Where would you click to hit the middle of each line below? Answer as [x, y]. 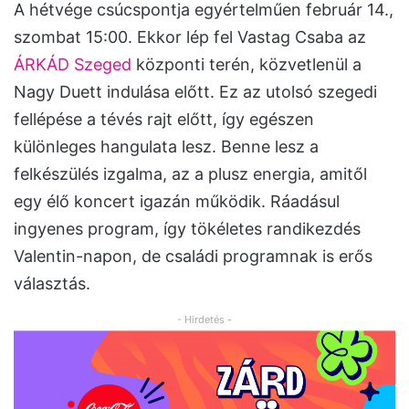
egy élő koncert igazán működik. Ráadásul [177, 201]
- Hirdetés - [204, 319]
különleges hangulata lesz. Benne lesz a [166, 146]
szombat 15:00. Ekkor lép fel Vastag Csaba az [190, 37]
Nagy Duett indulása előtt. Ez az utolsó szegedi [195, 91]
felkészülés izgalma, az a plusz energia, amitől [190, 173]
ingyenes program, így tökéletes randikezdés [187, 228]
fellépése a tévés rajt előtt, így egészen [164, 119]
